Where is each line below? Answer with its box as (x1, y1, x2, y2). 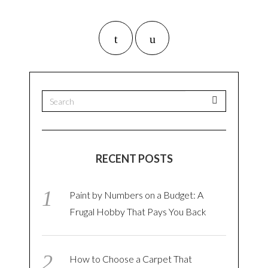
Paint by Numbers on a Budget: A (69, 189, 204, 201)
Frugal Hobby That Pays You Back (69, 206, 207, 218)
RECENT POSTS (95, 152, 173, 166)
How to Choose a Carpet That (69, 253, 193, 265)
